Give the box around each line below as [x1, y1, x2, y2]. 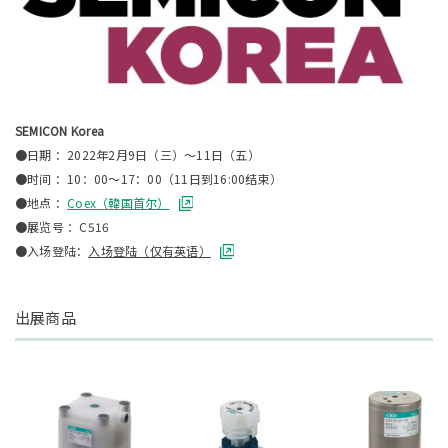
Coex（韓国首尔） [67, 193, 170, 211]
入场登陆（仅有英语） [88, 241, 211, 259]
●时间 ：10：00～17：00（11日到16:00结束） [15, 169, 282, 187]
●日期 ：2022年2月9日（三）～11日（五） [15, 145, 260, 163]
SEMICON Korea [15, 121, 105, 139]
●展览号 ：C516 [15, 217, 110, 235]
